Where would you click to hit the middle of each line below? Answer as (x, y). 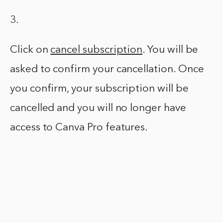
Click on (30, 50)
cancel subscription (97, 50)
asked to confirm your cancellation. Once (107, 70)
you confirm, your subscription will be (99, 89)
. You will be (170, 50)
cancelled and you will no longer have (98, 109)
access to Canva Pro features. (79, 128)
